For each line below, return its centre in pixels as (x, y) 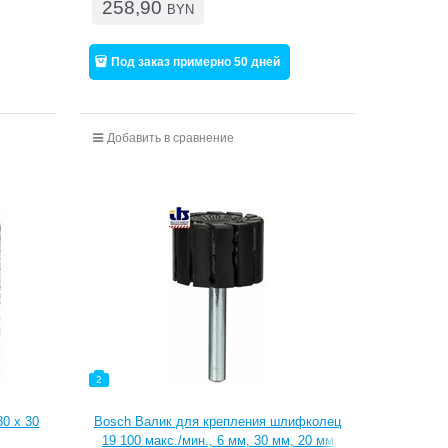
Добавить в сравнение (170, 137)
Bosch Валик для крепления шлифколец (218, 421)
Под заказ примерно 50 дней (196, 61)
